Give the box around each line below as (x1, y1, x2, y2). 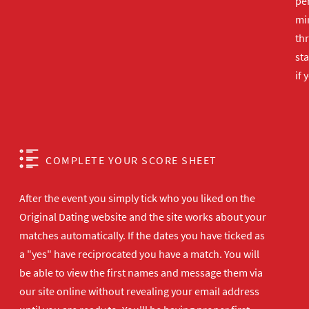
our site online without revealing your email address (19, 284, 259, 298)
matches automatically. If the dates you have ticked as (19, 228, 265, 242)
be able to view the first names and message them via (19, 266, 263, 279)
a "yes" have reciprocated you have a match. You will (19, 247, 259, 261)
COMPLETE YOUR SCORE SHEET (46, 153, 217, 167)
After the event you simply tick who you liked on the (19, 191, 255, 205)
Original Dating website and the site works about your (19, 210, 266, 223)
